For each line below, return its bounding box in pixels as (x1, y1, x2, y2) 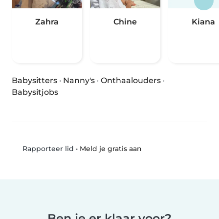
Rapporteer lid (20, 144, 74, 153)
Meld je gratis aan (79, 144, 142, 153)
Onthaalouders (101, 76, 161, 86)
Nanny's (63, 76, 95, 86)
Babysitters (12, 76, 57, 86)
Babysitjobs (12, 88, 58, 97)
